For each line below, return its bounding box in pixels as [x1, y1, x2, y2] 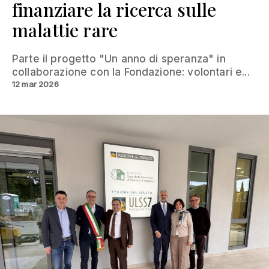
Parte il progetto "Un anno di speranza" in [12, 52, 226, 65]
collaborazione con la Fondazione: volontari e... [12, 65, 250, 78]
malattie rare [12, 17, 118, 42]
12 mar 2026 [12, 79, 59, 89]
